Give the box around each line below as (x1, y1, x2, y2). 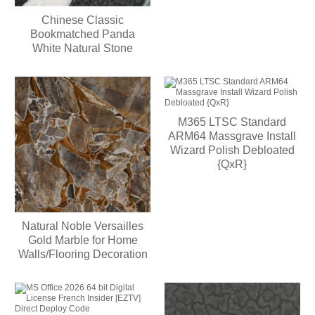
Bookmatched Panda (30, 27, 136, 40)
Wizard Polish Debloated (169, 143, 295, 156)
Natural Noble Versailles (22, 219, 144, 232)
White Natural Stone (32, 41, 134, 54)
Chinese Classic (41, 13, 124, 26)
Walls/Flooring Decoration (18, 247, 148, 260)
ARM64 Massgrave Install (168, 129, 297, 142)
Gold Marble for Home (27, 233, 138, 246)
